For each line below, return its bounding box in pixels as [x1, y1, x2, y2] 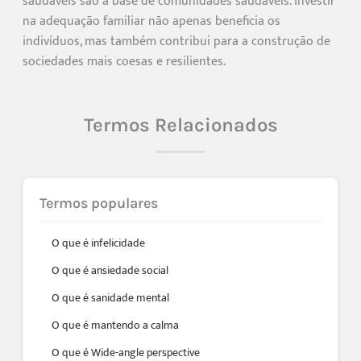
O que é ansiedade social [52, 260, 168, 280]
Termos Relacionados [83, 113, 278, 136]
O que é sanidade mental [52, 288, 169, 307]
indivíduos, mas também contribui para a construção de [23, 30, 330, 52]
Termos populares [39, 193, 158, 212]
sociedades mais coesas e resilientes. [23, 50, 226, 73]
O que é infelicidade [52, 233, 145, 252]
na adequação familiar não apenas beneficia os [23, 10, 280, 32]
